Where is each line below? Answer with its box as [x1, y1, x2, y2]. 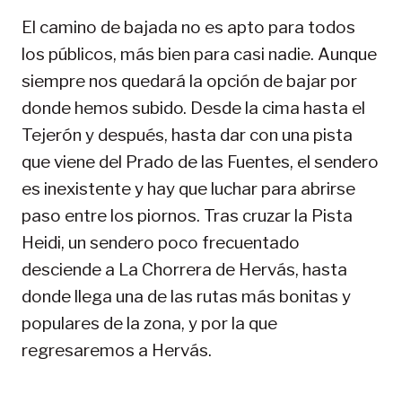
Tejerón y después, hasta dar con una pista [22, 124, 353, 145]
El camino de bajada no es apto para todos [22, 16, 355, 38]
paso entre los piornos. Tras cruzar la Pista [22, 205, 353, 226]
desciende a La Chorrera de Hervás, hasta [22, 258, 347, 280]
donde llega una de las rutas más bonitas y [22, 285, 351, 307]
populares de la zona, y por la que [22, 312, 277, 334]
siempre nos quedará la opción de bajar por [22, 70, 357, 92]
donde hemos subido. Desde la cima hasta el [22, 97, 365, 118]
